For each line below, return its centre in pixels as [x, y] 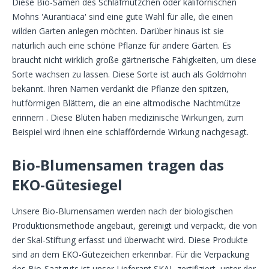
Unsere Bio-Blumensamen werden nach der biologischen [122, 211]
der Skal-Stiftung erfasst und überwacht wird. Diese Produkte [130, 240]
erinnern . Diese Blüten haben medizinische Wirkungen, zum [128, 118]
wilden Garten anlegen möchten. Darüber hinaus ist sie [118, 31]
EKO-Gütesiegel [67, 185]
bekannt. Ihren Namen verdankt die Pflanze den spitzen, [120, 89]
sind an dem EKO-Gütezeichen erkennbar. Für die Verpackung [131, 255]
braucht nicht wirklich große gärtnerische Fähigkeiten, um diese [134, 60]
